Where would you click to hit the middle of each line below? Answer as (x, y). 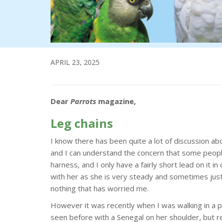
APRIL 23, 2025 (75, 62)
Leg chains (82, 123)
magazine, (116, 101)
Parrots (83, 101)
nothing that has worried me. (100, 188)
